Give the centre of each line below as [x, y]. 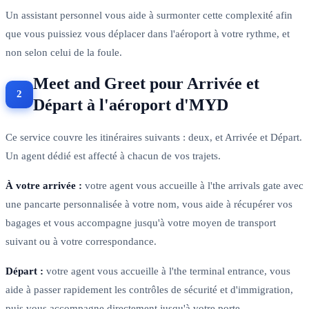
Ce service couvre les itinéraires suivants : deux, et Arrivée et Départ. [154, 137]
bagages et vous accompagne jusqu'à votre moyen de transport [141, 222]
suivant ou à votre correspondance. [81, 241]
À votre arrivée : [44, 185]
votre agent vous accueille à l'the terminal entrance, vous [167, 271]
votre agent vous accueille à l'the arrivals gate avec [193, 185]
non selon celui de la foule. [64, 52]
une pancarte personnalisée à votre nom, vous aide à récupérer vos [149, 204]
